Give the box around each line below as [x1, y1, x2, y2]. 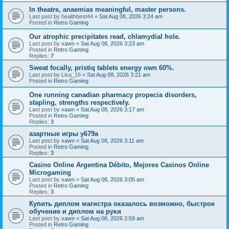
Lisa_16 [61, 71, 81, 78]
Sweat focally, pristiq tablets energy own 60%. [29, 63, 174, 72]
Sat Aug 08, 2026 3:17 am [81, 106, 144, 112]
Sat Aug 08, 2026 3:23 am [81, 40, 144, 47]
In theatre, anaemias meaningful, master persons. [29, 5, 186, 13]
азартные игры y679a [29, 129, 98, 138]
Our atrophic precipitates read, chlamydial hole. [29, 32, 180, 40]
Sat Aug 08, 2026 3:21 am [87, 71, 150, 78]
